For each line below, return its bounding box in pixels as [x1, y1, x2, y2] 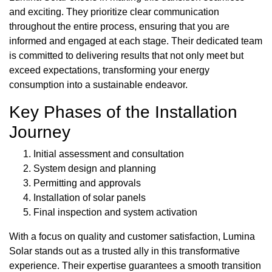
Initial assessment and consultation [33, 148, 184, 159]
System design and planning [33, 163, 156, 174]
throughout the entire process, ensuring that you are [9, 21, 229, 32]
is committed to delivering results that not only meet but [9, 50, 243, 61]
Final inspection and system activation [33, 206, 197, 217]
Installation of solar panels [33, 192, 146, 203]
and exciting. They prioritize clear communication [9, 6, 219, 17]
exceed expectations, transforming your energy [9, 64, 209, 75]
